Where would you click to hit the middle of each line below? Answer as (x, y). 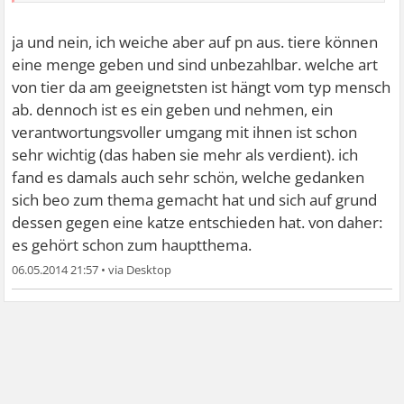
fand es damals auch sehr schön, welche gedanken (188, 177)
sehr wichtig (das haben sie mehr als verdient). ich (185, 154)
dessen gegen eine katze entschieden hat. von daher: (197, 222)
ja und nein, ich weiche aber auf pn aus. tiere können (195, 41)
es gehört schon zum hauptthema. (132, 244)
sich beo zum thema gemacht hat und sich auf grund (195, 199)
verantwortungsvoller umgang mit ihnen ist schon (185, 132)
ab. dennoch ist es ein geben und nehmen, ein (173, 109)
